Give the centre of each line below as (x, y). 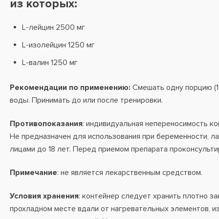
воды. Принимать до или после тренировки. (86, 100)
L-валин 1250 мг (50, 63)
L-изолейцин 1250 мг (58, 45)
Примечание (33, 173)
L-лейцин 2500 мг (54, 27)
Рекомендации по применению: (70, 88)
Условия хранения (44, 196)
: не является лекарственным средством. (130, 173)
